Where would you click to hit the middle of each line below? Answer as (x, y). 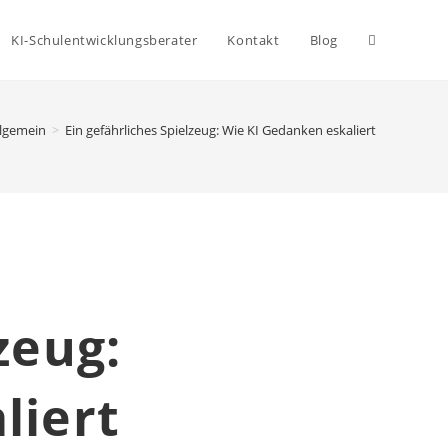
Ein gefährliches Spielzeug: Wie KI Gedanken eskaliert (220, 130)
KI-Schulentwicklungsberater (104, 40)
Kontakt (253, 40)
